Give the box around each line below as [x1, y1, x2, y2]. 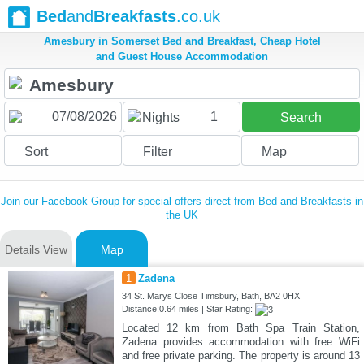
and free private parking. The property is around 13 [121, 349, 360, 362]
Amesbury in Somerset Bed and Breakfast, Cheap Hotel [43, 35, 321, 48]
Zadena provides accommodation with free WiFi [121, 336, 360, 349]
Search [279, 110, 322, 125]
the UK [166, 209, 198, 222]
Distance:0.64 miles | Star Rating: [121, 304, 255, 314]
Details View [5, 243, 67, 257]
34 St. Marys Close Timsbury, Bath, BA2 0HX [121, 291, 300, 301]
